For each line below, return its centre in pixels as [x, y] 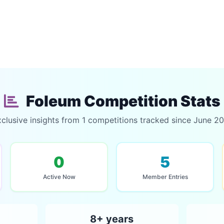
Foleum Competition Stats [121, 101]
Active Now [59, 177]
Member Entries [165, 177]
